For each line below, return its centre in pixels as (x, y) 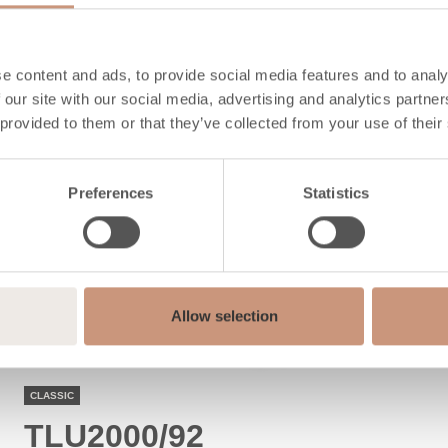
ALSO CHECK (103, 12)
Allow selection (224, 316)
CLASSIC (51, 395)
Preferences (111, 193)
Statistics (336, 193)
